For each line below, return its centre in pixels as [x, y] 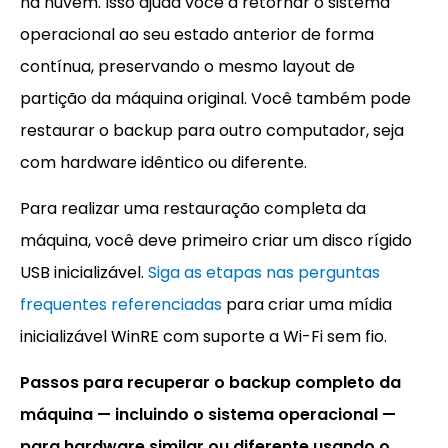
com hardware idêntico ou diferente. [163, 163]
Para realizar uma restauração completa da [193, 209]
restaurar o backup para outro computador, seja [212, 131]
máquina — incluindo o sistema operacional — [208, 415]
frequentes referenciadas [121, 305]
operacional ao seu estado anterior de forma [197, 35]
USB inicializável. [84, 273]
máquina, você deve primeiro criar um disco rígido [216, 241]
